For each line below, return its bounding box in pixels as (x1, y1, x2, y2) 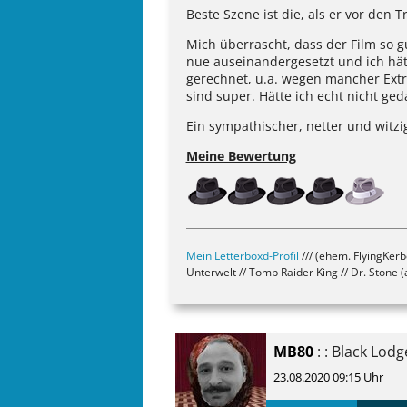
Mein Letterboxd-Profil (185, 247, 299, 263)
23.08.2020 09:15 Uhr (273, 368, 384, 385)
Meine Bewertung (185, 147, 296, 165)
